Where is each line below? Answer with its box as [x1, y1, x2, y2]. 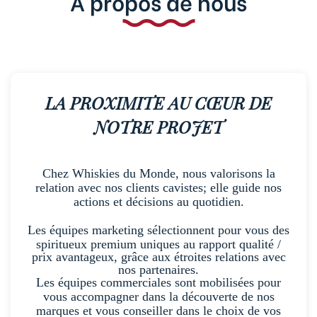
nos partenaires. [118, 301, 199, 315]
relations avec [211, 288, 286, 302]
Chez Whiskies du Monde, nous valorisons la [42, 204, 275, 219]
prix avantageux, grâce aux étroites [31, 288, 212, 302]
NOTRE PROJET [93, 154, 224, 176]
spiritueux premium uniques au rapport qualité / [36, 275, 281, 289]
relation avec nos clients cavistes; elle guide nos [35, 219, 282, 233]
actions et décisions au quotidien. [73, 233, 244, 247]
